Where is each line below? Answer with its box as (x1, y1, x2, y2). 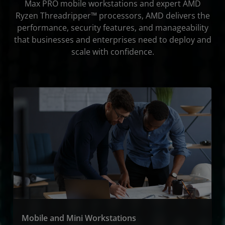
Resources (172, 10, 212, 21)
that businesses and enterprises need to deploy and (14, 34, 211, 45)
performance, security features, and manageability (17, 22, 208, 33)
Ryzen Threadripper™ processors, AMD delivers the (15, 10, 210, 21)
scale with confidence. (71, 46, 154, 57)
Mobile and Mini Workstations (22, 212, 136, 223)
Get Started (168, 30, 212, 41)
